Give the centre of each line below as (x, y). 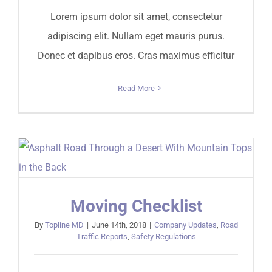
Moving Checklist (136, 206)
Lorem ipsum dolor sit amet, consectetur (136, 16)
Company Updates (185, 225)
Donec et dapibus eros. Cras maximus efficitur (136, 55)
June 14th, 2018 (119, 225)
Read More (136, 88)
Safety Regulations (163, 236)
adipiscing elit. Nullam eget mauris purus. (136, 36)
